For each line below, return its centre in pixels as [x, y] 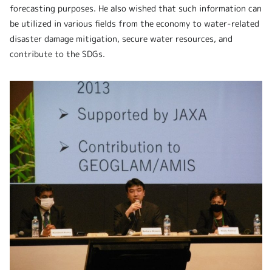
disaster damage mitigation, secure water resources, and [121, 39]
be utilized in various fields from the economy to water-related [134, 24]
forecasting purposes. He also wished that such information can [136, 8]
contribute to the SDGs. [57, 54]
